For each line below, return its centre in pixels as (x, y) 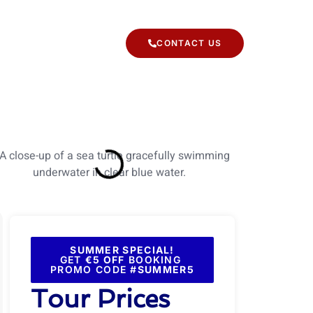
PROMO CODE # (94, 269)
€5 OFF (105, 260)
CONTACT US (189, 43)
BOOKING (155, 260)
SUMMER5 (166, 269)
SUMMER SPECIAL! (122, 250)
